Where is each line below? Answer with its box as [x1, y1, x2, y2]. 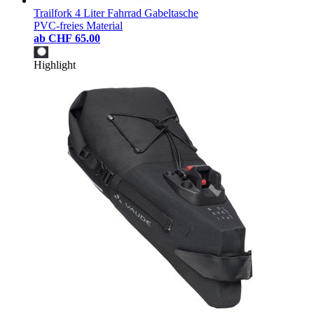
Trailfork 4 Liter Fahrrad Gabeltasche [34, 6, 198, 19]
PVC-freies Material [34, 19, 123, 32]
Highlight [34, 58, 76, 71]
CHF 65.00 [48, 32, 100, 44]
